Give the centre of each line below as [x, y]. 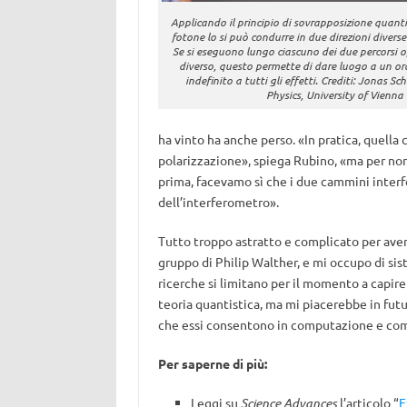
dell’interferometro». [218, 202]
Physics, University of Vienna [334, 94]
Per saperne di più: [212, 363]
